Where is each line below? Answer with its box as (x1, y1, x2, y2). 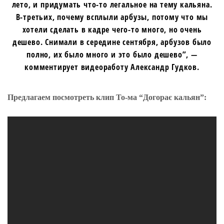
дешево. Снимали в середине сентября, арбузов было (12, 36, 212, 47)
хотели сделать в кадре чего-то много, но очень (22, 23, 202, 35)
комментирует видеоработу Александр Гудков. (24, 61, 199, 72)
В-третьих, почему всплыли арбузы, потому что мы (15, 11, 208, 22)
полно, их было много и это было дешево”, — (26, 48, 197, 60)
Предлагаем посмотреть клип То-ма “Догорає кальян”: (7, 92, 206, 101)
